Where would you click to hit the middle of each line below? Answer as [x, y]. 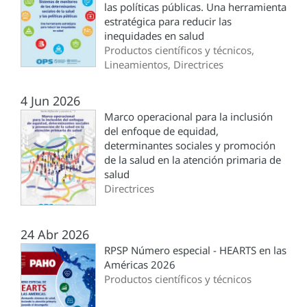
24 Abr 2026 [55, 235]
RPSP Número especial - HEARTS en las [195, 250]
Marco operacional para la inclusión [188, 117]
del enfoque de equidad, [161, 131]
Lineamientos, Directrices [164, 65]
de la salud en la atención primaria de [193, 160]
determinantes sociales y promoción [190, 146]
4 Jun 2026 [50, 101]
